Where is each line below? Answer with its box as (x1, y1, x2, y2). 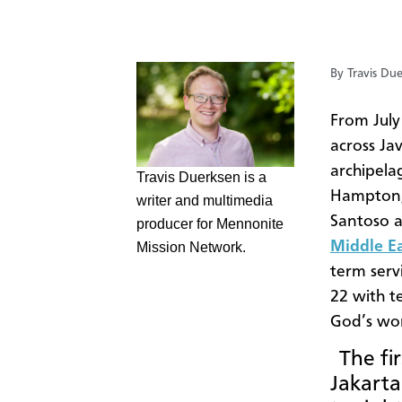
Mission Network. (136, 239, 246, 255)
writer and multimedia (136, 192, 273, 208)
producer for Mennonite (136, 215, 284, 232)
